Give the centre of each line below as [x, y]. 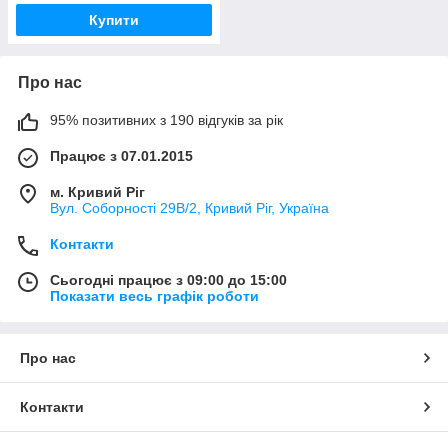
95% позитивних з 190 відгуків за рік [166, 120]
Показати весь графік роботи [154, 296]
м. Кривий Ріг [97, 192]
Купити [114, 20]
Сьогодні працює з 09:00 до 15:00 [168, 280]
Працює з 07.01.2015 [121, 156]
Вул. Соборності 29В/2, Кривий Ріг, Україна [189, 208]
